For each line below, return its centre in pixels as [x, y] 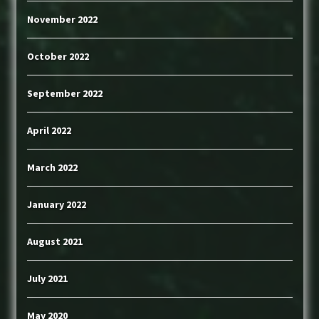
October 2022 [58, 57]
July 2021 [47, 279]
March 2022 [52, 168]
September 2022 [64, 94]
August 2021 [54, 242]
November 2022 [62, 20]
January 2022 [56, 205]
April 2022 [49, 131]
